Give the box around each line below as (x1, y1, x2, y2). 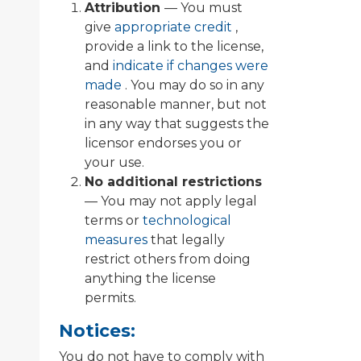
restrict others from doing (85, 251, 251, 267)
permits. (85, 289, 136, 305)
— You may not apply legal (85, 193, 257, 209)
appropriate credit (114, 19, 235, 35)
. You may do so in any (125, 77, 264, 93)
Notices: (59, 319, 135, 341)
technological (143, 212, 231, 228)
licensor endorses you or (85, 135, 242, 151)
